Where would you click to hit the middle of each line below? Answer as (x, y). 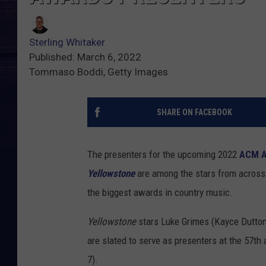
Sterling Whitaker (67, 42)
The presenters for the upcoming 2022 (163, 155)
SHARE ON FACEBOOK (194, 113)
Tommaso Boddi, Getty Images (99, 72)
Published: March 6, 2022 (85, 57)
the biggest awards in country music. (160, 193)
